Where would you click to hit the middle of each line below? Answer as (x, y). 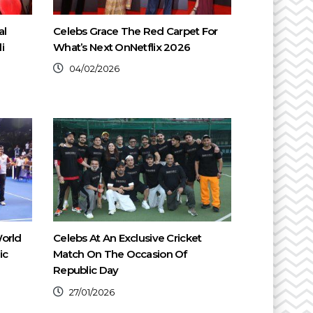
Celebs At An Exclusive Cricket (128, 238)
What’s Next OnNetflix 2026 (122, 47)
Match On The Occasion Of (120, 254)
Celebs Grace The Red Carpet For (136, 31)
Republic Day (86, 270)
